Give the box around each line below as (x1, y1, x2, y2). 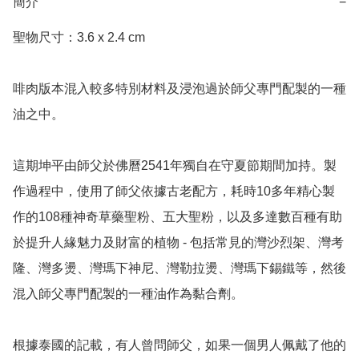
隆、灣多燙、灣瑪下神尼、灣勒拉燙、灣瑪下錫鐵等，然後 (13, 261, 346, 276)
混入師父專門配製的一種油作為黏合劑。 (13, 287, 244, 301)
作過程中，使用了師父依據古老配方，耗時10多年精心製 (13, 184, 335, 199)
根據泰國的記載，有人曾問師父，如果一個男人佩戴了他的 (13, 338, 346, 353)
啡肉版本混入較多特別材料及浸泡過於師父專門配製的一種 (13, 82, 346, 96)
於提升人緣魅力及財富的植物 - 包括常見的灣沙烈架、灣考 (13, 236, 344, 250)
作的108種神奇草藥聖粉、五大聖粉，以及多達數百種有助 (13, 210, 342, 224)
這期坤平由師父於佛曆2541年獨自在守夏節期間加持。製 (13, 159, 337, 173)
